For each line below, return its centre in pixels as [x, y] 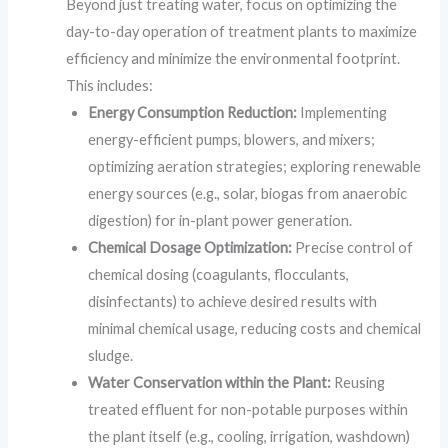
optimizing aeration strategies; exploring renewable [255, 166]
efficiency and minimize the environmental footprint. [233, 58]
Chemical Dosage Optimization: [190, 247]
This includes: [110, 85]
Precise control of [353, 247]
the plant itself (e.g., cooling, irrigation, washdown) [249, 436]
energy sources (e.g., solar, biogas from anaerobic [248, 193]
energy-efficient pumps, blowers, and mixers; [232, 139]
